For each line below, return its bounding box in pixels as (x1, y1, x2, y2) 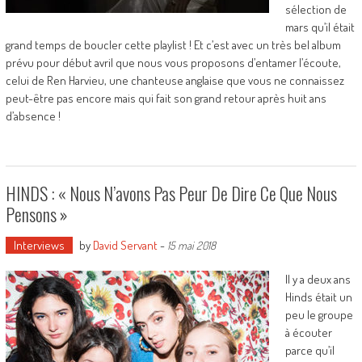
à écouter (284, 325, 332, 340)
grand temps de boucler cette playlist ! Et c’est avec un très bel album (5, 37, 341, 53)
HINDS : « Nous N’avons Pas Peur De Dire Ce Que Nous (5, 180, 337, 206)
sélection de (284, 2, 347, 17)
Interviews (13, 238, 65, 253)
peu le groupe (284, 307, 353, 322)
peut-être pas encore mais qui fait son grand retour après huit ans (5, 90, 326, 106)
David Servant (92, 238, 158, 253)
